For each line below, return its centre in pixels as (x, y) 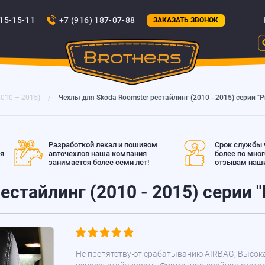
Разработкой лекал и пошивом (103, 144)
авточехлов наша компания (97, 153)
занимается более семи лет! (98, 162)
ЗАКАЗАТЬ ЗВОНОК (186, 20)
